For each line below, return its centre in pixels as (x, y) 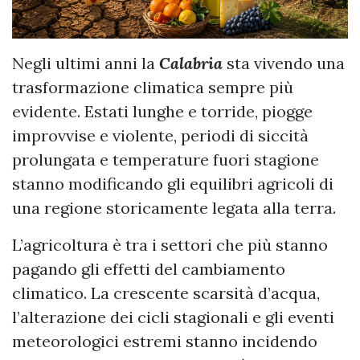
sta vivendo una (284, 63)
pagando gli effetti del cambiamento (149, 268)
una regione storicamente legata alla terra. (174, 207)
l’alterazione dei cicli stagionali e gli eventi (173, 317)
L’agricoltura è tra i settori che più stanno (170, 244)
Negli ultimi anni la (86, 63)
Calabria (191, 63)
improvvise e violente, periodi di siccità (160, 135)
